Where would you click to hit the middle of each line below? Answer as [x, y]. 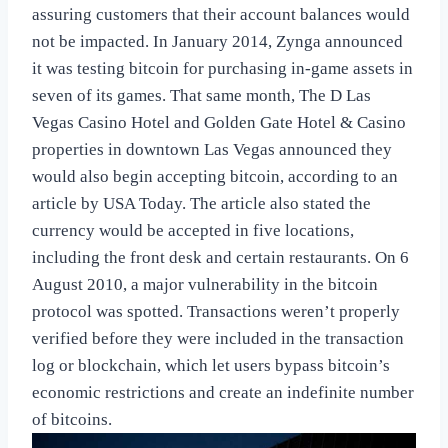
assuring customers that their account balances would [221, 15]
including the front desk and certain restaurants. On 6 [220, 258]
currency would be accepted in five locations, [193, 231]
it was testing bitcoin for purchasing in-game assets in [222, 69]
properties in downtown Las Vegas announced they [212, 150]
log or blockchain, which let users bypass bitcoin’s [211, 366]
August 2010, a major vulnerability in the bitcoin [205, 285]
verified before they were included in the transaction [218, 339]
